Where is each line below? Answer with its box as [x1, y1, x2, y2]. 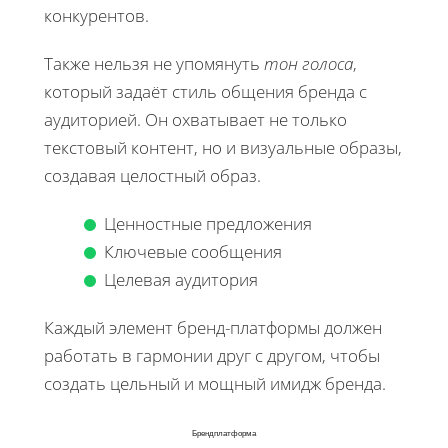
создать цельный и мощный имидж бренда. [44, 371, 386, 395]
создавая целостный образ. [44, 163, 261, 187]
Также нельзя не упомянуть [44, 51, 264, 75]
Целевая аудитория [104, 267, 258, 291]
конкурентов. [44, 3, 149, 27]
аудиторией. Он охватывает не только [44, 107, 347, 131]
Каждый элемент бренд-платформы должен [44, 315, 382, 339]
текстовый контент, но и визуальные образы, [44, 135, 402, 159]
